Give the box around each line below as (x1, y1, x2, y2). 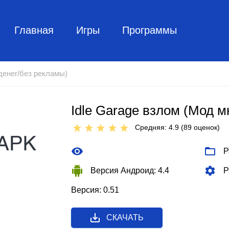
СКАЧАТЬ (106, 213, 144, 222)
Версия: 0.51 (71, 186, 119, 194)
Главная (14, 24, 54, 36)
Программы (122, 24, 177, 36)
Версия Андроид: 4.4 (90, 166, 169, 175)
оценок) (192, 123, 220, 131)
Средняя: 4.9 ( (135, 123, 184, 131)
